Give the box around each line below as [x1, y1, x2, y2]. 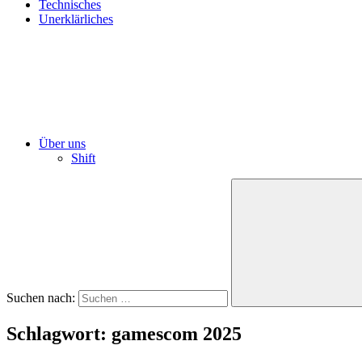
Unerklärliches [39, 12, 113, 26]
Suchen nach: [6, 291, 75, 305]
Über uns [39, 137, 86, 150]
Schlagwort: [6, 322, 112, 344]
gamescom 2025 [112, 322, 242, 344]
